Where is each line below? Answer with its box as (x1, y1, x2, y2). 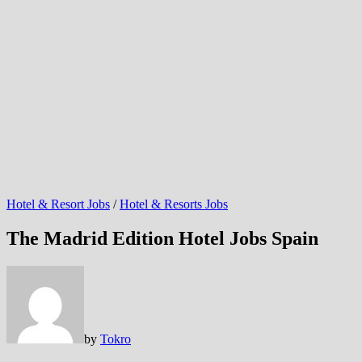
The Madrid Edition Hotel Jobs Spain (6, 227, 318, 249)
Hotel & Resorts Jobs (120, 197, 228, 211)
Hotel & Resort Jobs (6, 197, 110, 211)
